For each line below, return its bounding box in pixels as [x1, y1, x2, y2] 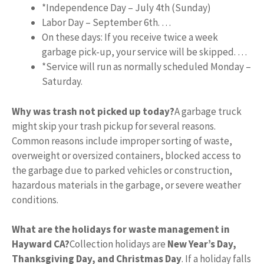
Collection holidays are [70, 237, 167, 250]
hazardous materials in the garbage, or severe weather [12, 178, 241, 192]
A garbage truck [174, 104, 242, 118]
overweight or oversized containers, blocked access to [12, 148, 241, 162]
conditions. [12, 193, 58, 206]
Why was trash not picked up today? [12, 104, 174, 118]
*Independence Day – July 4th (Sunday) [42, 1, 211, 14]
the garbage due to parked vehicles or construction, [12, 163, 232, 177]
